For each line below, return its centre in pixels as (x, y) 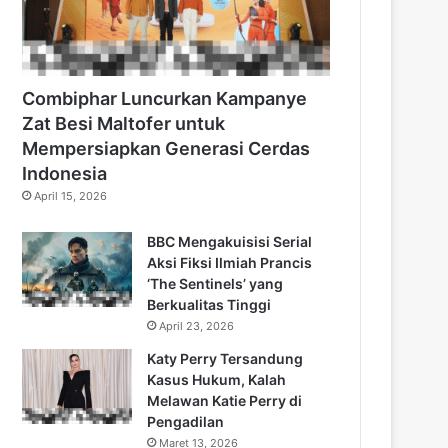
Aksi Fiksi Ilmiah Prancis (229, 262)
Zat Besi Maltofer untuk (123, 123)
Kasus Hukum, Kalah (216, 379)
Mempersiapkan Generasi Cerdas (166, 148)
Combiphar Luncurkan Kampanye (164, 98)
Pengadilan (185, 421)
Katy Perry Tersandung (225, 358)
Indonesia (64, 173)
